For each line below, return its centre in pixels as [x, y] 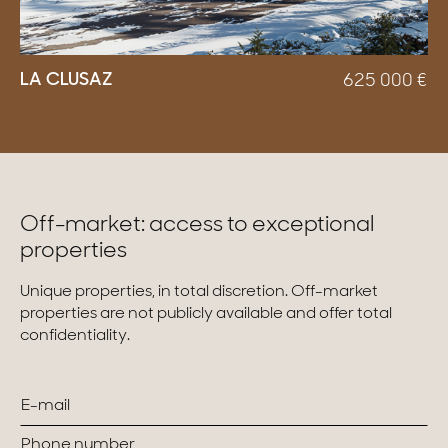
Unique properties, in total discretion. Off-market [199, 292]
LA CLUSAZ [66, 81]
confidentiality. [75, 336]
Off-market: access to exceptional [197, 226]
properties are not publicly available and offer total [206, 314]
